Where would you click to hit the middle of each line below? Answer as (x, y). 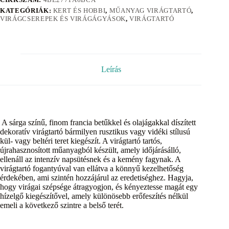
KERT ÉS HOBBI (79, 11)
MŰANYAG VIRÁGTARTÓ (150, 11)
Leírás (111, 70)
